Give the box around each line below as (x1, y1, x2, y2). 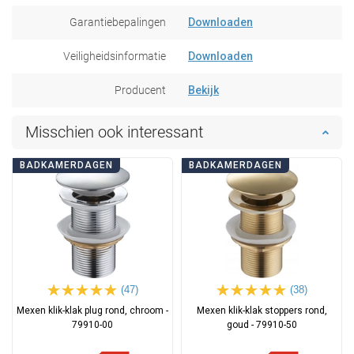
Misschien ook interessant (25, 122, 203, 141)
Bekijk (188, 83, 219, 96)
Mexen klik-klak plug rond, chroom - (17, 304, 168, 316)
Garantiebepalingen (70, 15, 166, 28)
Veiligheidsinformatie (63, 49, 166, 62)
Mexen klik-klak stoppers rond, (196, 304, 327, 316)
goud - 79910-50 (226, 318, 297, 330)
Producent (115, 83, 166, 96)
